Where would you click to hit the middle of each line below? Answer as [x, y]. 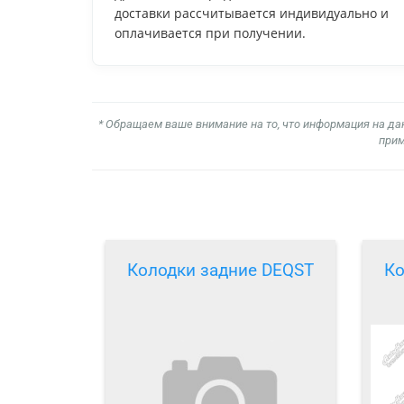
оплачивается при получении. [210, 32]
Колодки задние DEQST [220, 271]
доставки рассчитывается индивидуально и [252, 13]
